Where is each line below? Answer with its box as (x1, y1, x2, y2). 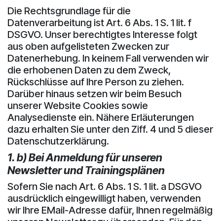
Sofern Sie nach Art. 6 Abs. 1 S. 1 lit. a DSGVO (7, 180, 202, 192)
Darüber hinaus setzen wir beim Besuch (7, 87, 182, 100)
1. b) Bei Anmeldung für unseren (7, 150, 162, 164)
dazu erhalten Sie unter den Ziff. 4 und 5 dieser (7, 123, 213, 135)
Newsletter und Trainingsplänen (7, 163, 165, 177)
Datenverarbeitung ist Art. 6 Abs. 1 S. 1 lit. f (7, 16, 191, 29)
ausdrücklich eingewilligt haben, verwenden (7, 192, 201, 204)
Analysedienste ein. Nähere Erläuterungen (7, 111, 194, 123)
